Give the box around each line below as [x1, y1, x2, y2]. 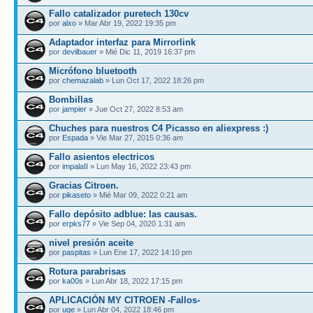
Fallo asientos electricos [49, 151, 154, 162]
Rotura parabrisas [49, 265, 126, 277]
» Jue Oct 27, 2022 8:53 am [87, 104, 183, 113]
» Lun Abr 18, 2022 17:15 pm [83, 276, 182, 285]
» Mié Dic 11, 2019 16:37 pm [97, 47, 195, 56]
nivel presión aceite [49, 237, 133, 248]
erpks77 [62, 219, 90, 228]
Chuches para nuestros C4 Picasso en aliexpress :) [49, 122, 268, 133]
